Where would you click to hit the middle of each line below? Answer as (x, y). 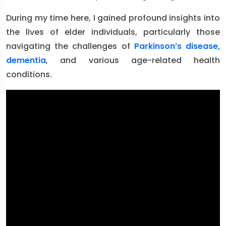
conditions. (29, 74)
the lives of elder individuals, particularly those (113, 32)
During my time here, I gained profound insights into (113, 18)
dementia (26, 60)
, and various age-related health (133, 60)
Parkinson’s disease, (177, 46)
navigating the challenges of (70, 46)
